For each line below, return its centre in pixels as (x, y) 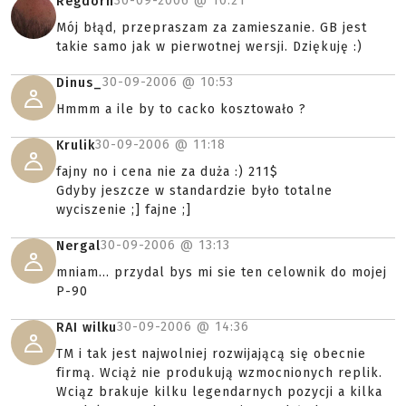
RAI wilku (87, 328)
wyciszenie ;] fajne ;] (124, 210)
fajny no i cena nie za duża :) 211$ (167, 172)
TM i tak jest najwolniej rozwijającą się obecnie (211, 354)
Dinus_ (79, 83)
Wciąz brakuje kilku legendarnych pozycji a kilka (219, 392)
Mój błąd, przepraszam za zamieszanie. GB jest (212, 28)
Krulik (76, 145)
